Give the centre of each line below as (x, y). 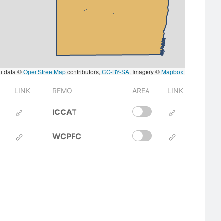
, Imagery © (145, 71)
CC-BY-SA (115, 71)
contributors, (84, 71)
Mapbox (172, 71)
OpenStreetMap (44, 71)
